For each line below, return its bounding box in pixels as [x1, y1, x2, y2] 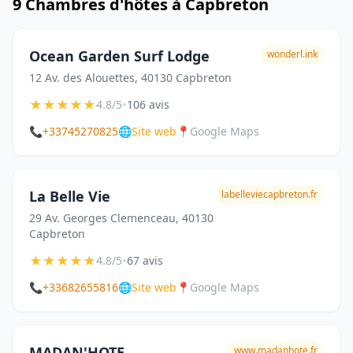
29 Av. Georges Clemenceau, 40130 [29, 210, 214, 225]
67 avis [127, 253, 163, 268]
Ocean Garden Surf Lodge [29, 46, 210, 65]
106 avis [127, 97, 169, 112]
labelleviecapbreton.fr [221, 188, 318, 201]
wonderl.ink [267, 47, 318, 61]
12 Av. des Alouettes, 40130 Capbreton [29, 70, 232, 85]
